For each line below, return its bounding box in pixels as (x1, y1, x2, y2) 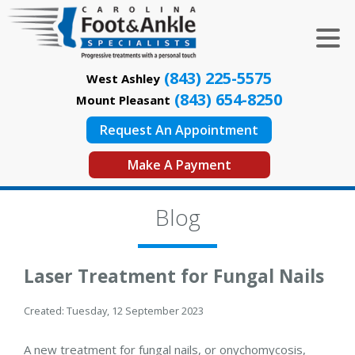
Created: (24, 303, 67, 318)
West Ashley (86, 71, 161, 86)
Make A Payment (127, 156, 231, 174)
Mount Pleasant (76, 92, 171, 108)
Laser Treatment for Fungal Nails (24, 264, 324, 288)
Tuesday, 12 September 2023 (67, 303, 204, 318)
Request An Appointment (100, 121, 259, 139)
